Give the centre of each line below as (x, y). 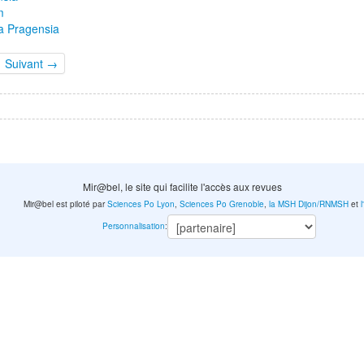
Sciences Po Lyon (141, 204)
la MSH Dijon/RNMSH (309, 204)
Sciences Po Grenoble (222, 204)
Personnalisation (133, 226)
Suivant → (31, 64)
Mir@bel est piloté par (66, 204)
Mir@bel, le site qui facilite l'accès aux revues (182, 187)
